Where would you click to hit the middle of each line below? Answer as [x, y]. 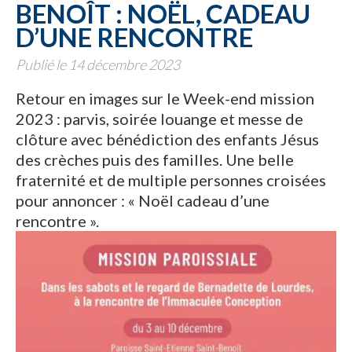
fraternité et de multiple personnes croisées [171, 180]
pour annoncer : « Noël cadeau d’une [143, 200]
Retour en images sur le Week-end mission [165, 98]
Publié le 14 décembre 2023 [98, 64]
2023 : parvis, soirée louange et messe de [159, 119]
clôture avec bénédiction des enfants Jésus [167, 139]
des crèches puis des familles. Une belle [155, 159]
